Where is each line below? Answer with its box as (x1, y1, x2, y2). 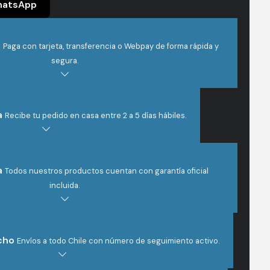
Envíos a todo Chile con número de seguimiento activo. (16, 235, 220, 246)
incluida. (49, 180, 81, 191)
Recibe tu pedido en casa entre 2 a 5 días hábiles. (4, 110, 187, 121)
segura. (51, 55, 79, 66)
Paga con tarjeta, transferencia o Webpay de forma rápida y (3, 40, 219, 51)
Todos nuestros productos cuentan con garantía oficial (4, 166, 209, 177)
